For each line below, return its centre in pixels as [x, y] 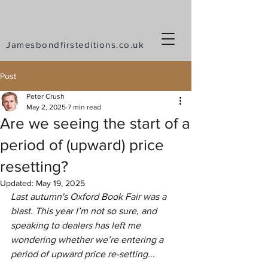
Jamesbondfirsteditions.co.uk [75, 45]
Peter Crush [45, 96]
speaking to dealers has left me [77, 225]
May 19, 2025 [60, 183]
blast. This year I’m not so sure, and [85, 211]
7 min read [84, 107]
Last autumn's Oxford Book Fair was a [90, 197]
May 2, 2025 [46, 107]
